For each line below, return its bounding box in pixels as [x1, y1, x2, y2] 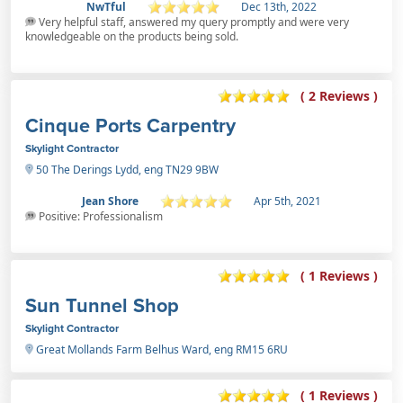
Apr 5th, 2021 [254, 193, 321, 209]
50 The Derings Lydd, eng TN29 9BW [33, 161, 219, 177]
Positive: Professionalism [36, 208, 163, 224]
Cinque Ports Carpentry [25, 111, 236, 139]
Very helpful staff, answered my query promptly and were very [36, 13, 349, 30]
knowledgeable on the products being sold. [25, 28, 238, 44]
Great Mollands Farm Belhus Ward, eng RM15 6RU [33, 341, 288, 357]
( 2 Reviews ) [300, 87, 378, 105]
